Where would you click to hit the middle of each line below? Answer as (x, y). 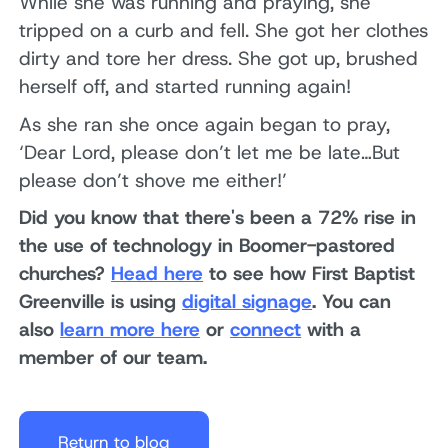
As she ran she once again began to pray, (205, 124)
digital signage (247, 302)
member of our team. (113, 358)
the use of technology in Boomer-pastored (207, 246)
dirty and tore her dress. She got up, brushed (219, 59)
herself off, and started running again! (185, 87)
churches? (65, 274)
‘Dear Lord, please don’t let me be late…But (210, 152)
